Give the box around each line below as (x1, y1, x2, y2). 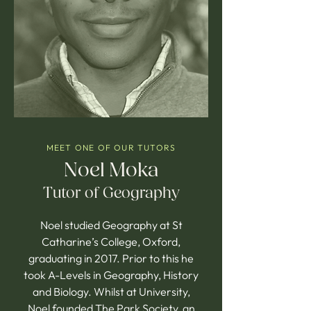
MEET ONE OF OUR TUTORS (46, 142, 176, 153)
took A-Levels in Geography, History (24, 268, 199, 282)
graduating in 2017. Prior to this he (28, 251, 194, 265)
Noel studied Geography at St (40, 218, 183, 232)
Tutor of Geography (42, 183, 180, 203)
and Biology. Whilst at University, (32, 285, 190, 299)
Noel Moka (64, 157, 158, 183)
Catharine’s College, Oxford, (42, 235, 180, 249)
